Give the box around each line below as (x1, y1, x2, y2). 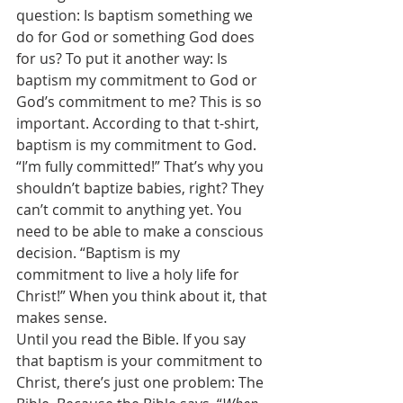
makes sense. (16, 308, 111, 327)
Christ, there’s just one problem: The (16, 372, 267, 392)
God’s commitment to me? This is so (16, 92, 265, 112)
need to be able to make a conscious (16, 221, 267, 241)
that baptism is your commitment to (16, 351, 266, 371)
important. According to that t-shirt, (16, 113, 263, 133)
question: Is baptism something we (16, 5, 256, 25)
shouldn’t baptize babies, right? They (16, 178, 267, 198)
